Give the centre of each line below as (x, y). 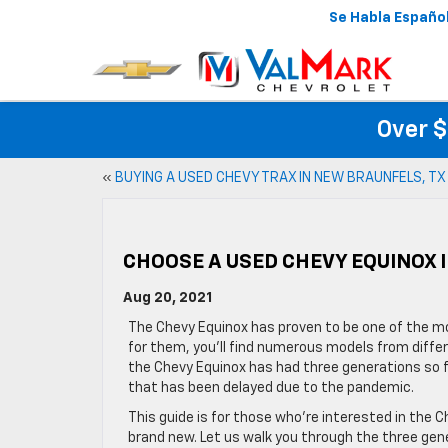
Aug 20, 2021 (167, 298)
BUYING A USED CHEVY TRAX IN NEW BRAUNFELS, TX (280, 178)
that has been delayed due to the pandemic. (271, 388)
